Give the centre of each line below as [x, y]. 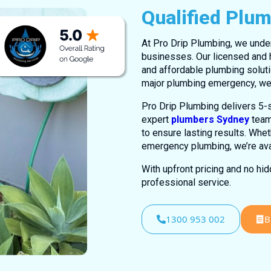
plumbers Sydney [210, 119]
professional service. [186, 182]
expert [156, 119]
